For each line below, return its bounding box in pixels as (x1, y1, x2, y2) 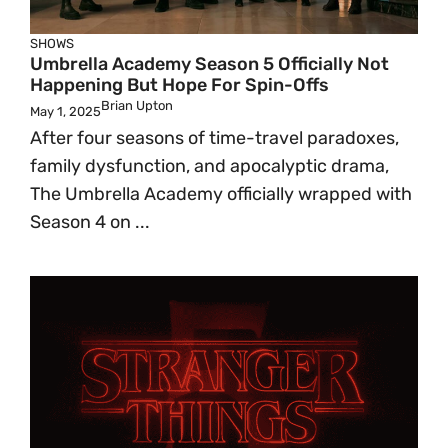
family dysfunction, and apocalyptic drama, (30, 155, 389, 177)
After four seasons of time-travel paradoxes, (30, 127, 399, 149)
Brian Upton (101, 98, 173, 113)
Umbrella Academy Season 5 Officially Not (30, 53, 389, 75)
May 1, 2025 (30, 104, 101, 119)
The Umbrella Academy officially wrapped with (30, 183, 412, 205)
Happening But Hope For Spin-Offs (30, 74, 329, 96)
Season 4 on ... (30, 211, 150, 233)
